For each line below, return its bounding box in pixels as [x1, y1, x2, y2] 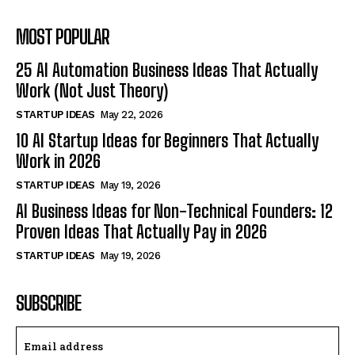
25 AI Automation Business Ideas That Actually [16, 59, 318, 81]
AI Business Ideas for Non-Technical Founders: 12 [16, 200, 333, 222]
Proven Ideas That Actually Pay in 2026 [16, 220, 267, 242]
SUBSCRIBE [16, 291, 81, 315]
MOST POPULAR [16, 25, 109, 48]
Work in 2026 [16, 150, 101, 172]
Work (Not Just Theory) [16, 79, 168, 101]
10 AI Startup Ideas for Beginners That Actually [16, 129, 319, 151]
